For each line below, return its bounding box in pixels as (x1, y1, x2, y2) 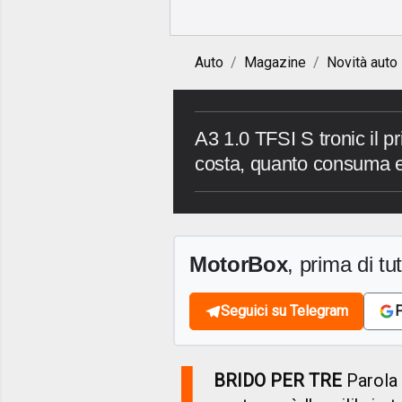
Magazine (244, 54, 306, 72)
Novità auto (327, 54, 398, 72)
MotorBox (189, 252, 288, 277)
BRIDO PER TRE (214, 370, 343, 392)
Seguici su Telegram (221, 302, 348, 320)
